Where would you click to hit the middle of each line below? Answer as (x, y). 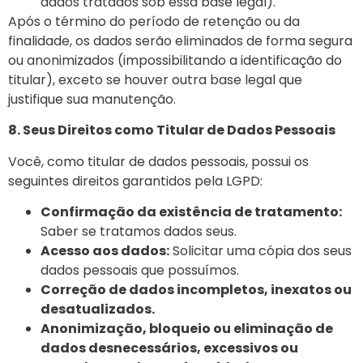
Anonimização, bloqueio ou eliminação (177, 328)
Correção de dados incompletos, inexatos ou (196, 289)
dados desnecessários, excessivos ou (169, 348)
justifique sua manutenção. (92, 99)
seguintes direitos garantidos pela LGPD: (135, 181)
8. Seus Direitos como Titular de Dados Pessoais (172, 130)
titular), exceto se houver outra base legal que (155, 79)
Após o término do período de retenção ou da (154, 21)
